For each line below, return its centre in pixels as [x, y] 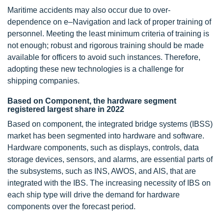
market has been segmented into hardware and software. [106, 136]
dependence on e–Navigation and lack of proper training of [109, 22]
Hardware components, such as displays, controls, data [103, 147]
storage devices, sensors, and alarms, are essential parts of [110, 159]
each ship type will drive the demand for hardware [94, 194]
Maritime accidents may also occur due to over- [89, 10]
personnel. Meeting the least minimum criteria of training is [108, 33]
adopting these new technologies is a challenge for [96, 69]
